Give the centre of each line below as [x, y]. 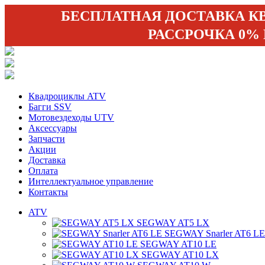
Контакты [48, 192]
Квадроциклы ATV [67, 96]
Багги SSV [50, 107]
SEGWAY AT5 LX [173, 223]
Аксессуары [53, 128]
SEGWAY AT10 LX [180, 255]
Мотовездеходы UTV [71, 117]
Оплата [43, 171]
